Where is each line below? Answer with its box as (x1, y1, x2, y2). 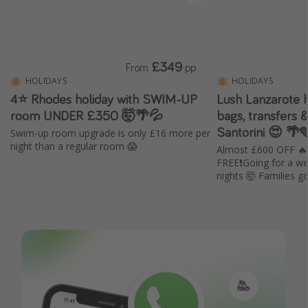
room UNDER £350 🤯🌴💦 (10, 107, 163, 124)
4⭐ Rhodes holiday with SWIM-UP (10, 90, 197, 108)
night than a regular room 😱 (10, 140, 137, 153)
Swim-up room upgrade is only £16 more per (10, 126, 210, 140)
